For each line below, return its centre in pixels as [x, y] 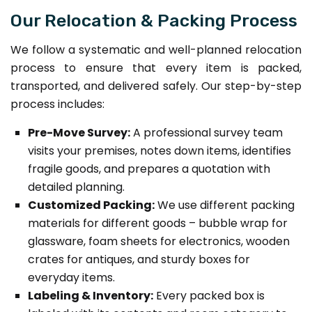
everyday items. [71, 277]
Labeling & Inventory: [91, 295]
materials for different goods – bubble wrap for [158, 223]
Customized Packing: [91, 205]
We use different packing [225, 205]
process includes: [57, 104]
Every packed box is [209, 295]
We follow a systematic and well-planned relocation [156, 49]
